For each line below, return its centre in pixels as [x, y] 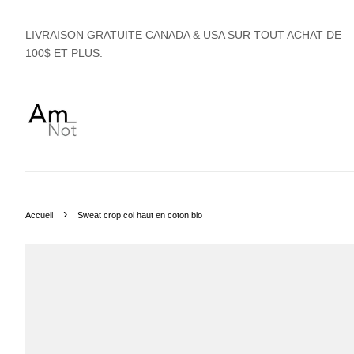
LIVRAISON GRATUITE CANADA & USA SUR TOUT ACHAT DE [183, 35]
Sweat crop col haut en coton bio [140, 215]
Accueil [39, 215]
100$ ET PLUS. [64, 53]
